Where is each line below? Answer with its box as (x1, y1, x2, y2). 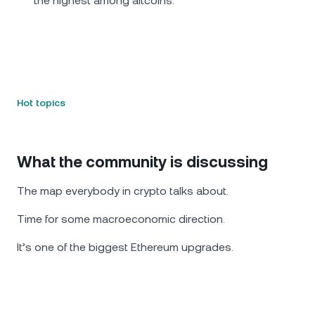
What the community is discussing (17, 153, 268, 171)
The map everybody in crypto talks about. (17, 184, 229, 198)
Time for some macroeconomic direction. (17, 212, 225, 226)
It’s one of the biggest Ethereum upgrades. (17, 240, 233, 254)
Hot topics (17, 97, 65, 108)
